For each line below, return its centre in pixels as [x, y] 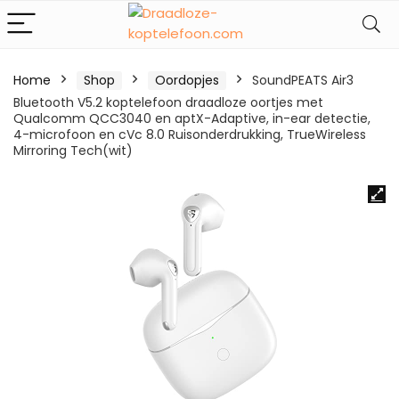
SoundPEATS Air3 [303, 80]
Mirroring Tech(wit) [73, 151]
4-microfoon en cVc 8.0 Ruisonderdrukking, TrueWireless [190, 134]
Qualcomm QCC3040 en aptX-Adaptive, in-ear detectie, [192, 118]
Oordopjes [187, 80]
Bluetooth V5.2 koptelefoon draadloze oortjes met [168, 102]
